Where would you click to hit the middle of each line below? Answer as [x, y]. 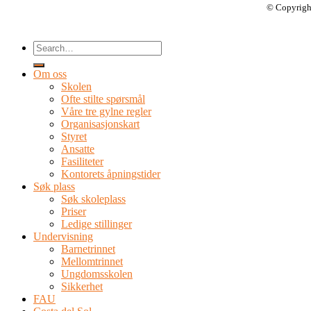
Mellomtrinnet [92, 261]
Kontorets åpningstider [111, 174]
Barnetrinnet [88, 249]
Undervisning [63, 236]
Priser [74, 211]
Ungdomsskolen [97, 274]
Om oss [50, 74]
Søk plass [54, 186]
